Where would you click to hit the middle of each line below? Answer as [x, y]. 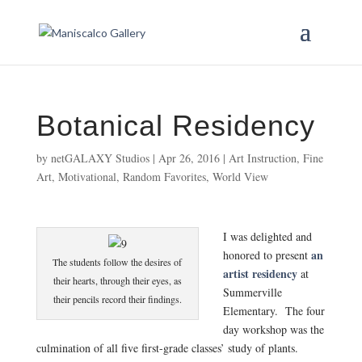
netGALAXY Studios [100, 158]
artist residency [260, 274]
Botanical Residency [175, 126]
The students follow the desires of [118, 262]
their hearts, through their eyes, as [117, 280]
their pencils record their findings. [117, 299]
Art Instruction [262, 158]
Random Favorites [164, 177]
